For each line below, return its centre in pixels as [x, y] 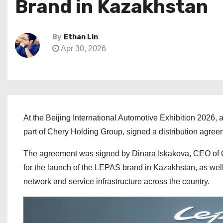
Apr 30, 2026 [83, 49]
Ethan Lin [81, 37]
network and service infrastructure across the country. [116, 181]
